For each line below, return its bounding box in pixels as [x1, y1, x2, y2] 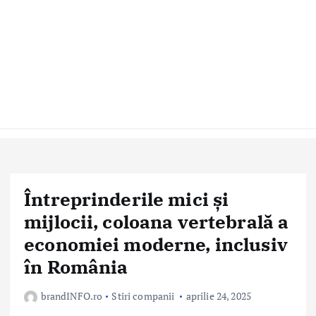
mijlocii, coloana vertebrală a [24, 209, 289, 233]
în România [24, 255, 128, 279]
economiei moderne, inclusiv [24, 232, 288, 256]
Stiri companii [111, 289, 175, 303]
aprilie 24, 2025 [186, 289, 251, 303]
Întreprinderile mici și [24, 187, 229, 211]
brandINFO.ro [40, 289, 103, 303]
